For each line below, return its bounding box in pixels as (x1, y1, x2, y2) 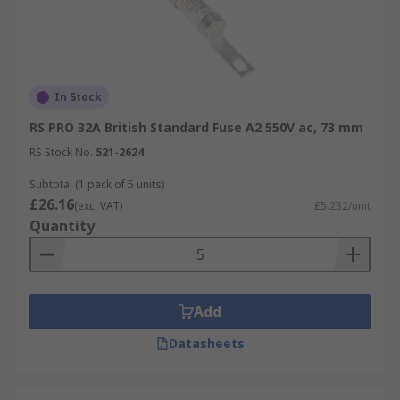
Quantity (29, 216, 95, 236)
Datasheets (168, 335, 245, 352)
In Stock (54, 89, 102, 104)
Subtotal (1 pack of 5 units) (29, 177, 164, 192)
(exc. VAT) (74, 198, 122, 213)
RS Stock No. (29, 145, 93, 160)
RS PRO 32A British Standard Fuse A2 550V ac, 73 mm (29, 119, 363, 136)
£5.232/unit (314, 198, 371, 213)
